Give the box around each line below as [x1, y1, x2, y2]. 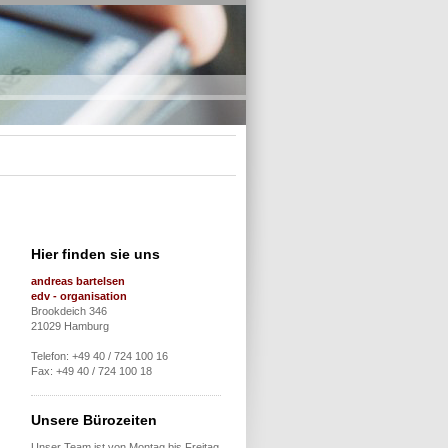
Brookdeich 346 [31, 305, 107, 317]
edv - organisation [31, 290, 127, 302]
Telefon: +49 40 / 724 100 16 [31, 350, 168, 362]
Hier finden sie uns [31, 246, 160, 262]
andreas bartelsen [31, 275, 125, 287]
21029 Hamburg [31, 320, 109, 332]
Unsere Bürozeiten [31, 412, 157, 428]
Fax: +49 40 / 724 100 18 [31, 365, 152, 377]
